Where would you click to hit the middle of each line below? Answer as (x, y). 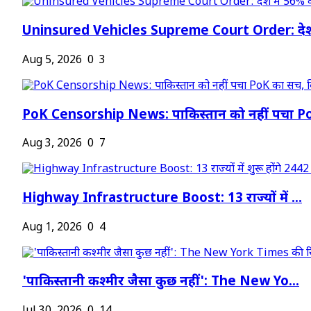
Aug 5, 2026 (52, 60)
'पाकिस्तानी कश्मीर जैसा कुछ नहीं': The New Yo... (161, 283)
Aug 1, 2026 (52, 228)
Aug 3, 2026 (52, 144)
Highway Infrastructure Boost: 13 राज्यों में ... (162, 199)
